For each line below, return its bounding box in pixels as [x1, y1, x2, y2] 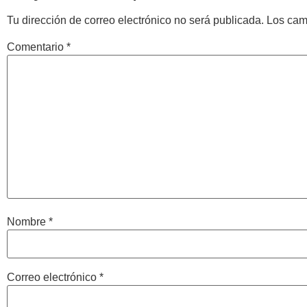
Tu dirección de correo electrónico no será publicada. [7, 14, 264, 26]
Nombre [7, 216, 49, 228]
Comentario [7, 40, 66, 53]
